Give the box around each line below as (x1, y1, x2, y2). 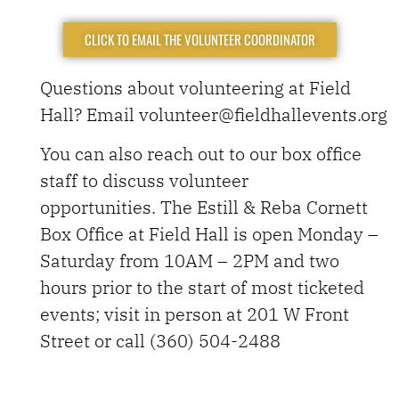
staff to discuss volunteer (40, 168, 248, 193)
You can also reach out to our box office (40, 142, 362, 167)
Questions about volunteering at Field (40, 75, 351, 100)
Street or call (40, 329, 150, 354)
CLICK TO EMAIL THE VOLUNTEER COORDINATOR (84, 28, 315, 49)
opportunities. (40, 195, 160, 220)
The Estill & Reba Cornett (160, 195, 368, 220)
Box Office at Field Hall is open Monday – (40, 222, 379, 247)
